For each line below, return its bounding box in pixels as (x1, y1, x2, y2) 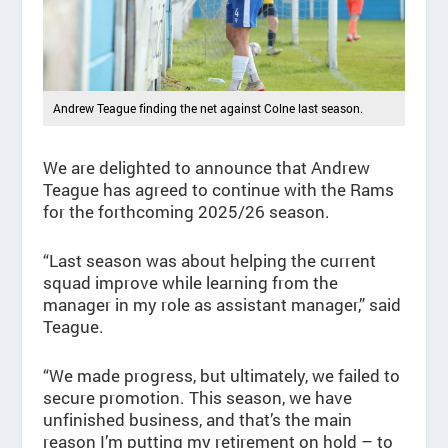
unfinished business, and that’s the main (42, 408, 352, 432)
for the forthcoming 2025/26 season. (42, 199, 330, 223)
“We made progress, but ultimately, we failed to (42, 364, 400, 388)
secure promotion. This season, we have (42, 386, 352, 410)
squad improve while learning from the (42, 271, 338, 295)
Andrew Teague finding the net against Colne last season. (52, 99, 363, 116)
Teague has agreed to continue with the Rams (42, 177, 394, 201)
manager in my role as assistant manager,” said (42, 293, 401, 317)
